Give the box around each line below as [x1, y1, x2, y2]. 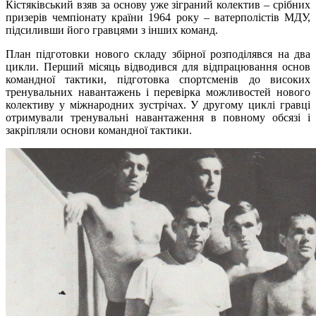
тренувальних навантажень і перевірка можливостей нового [6, 85, 310, 98]
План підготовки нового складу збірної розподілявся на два [6, 47, 310, 60]
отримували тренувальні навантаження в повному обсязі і [6, 111, 310, 123]
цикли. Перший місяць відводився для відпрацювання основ [6, 60, 310, 73]
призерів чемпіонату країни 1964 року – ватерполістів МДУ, [6, 11, 310, 23]
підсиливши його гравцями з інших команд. [6, 23, 218, 36]
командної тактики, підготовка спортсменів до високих [6, 73, 310, 85]
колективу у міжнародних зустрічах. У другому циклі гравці [6, 98, 310, 111]
